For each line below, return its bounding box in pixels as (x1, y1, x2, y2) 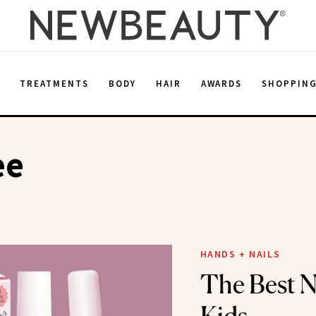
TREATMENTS (20, 77, 89, 90)
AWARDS (200, 77, 243, 90)
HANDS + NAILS (200, 248, 281, 260)
